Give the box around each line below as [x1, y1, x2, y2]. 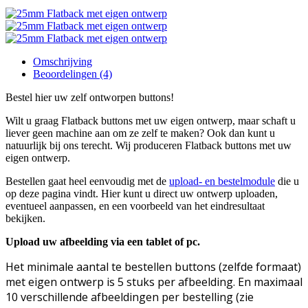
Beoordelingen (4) [33, 67, 112, 80]
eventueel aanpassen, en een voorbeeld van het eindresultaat [5, 199, 265, 212]
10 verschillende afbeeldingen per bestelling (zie [5, 289, 254, 305]
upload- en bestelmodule [169, 175, 275, 187]
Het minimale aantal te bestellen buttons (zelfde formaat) [5, 258, 301, 274]
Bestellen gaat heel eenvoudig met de [5, 175, 169, 187]
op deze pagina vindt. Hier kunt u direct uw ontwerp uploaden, [5, 187, 278, 199]
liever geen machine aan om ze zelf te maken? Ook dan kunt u [5, 126, 275, 139]
